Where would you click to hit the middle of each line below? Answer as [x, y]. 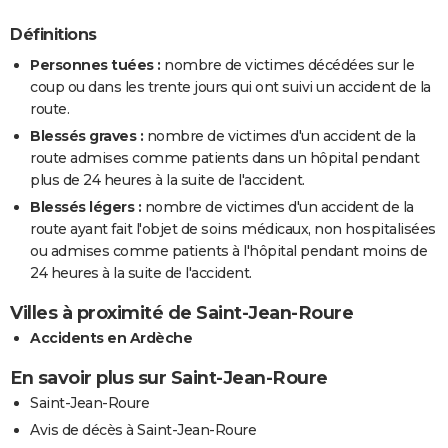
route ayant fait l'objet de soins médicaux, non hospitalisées [233, 228]
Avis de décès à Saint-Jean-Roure [143, 429]
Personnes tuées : [95, 64]
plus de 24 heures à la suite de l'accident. [167, 179]
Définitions [53, 35]
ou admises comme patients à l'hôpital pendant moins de [228, 250]
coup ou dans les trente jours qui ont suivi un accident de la [230, 86]
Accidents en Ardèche [111, 337]
